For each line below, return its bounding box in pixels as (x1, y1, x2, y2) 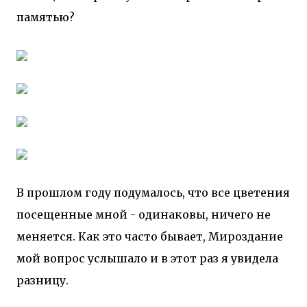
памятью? (16, 10, 75, 24)
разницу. (16, 273, 69, 287)
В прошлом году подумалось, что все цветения (16, 186, 290, 199)
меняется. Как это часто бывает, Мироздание (16, 230, 283, 243)
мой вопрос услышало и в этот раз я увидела (16, 251, 278, 265)
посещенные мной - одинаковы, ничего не (16, 208, 271, 221)
